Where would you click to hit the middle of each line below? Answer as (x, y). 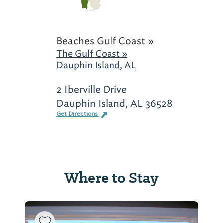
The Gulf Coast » (92, 54)
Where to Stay (111, 178)
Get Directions (77, 114)
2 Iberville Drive (91, 89)
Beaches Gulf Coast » (105, 41)
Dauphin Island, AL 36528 (114, 103)
